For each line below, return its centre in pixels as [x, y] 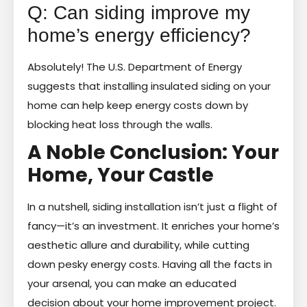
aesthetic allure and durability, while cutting [138, 245]
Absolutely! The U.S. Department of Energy [135, 66]
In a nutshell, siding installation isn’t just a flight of [152, 206]
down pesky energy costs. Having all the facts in [150, 264]
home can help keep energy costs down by [138, 105]
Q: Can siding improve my [139, 12]
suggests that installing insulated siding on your [149, 86]
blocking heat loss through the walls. [120, 124]
